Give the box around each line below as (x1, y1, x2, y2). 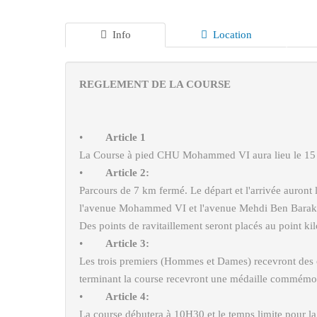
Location (212, 29, 252, 40)
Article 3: (105, 238, 149, 249)
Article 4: (105, 291, 149, 302)
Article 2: (105, 167, 149, 178)
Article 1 (105, 132, 146, 143)
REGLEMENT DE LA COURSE (79, 79, 231, 90)
